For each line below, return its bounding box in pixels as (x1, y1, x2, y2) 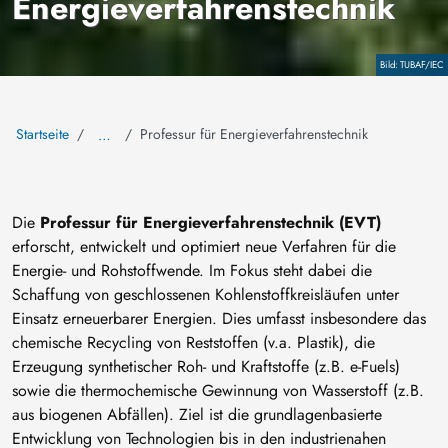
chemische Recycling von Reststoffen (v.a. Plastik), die (12, 331, 375, 355)
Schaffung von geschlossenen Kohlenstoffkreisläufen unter (12, 283, 399, 307)
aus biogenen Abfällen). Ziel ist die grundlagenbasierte (12, 403, 382, 427)
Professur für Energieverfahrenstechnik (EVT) (40, 211, 381, 235)
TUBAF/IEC (400, 58, 444, 73)
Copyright (378, 57, 424, 72)
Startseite (16, 124, 69, 145)
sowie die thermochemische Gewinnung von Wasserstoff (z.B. (12, 379, 424, 403)
